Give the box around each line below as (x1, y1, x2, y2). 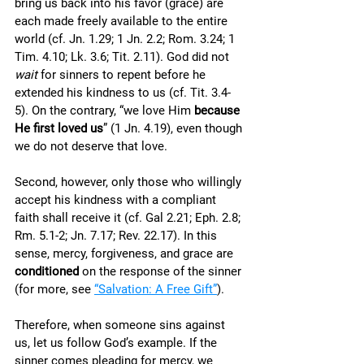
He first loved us (15, 121, 103, 136)
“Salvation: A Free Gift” (94, 282, 217, 297)
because (194, 103, 243, 118)
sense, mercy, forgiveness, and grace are (15, 246, 236, 261)
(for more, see (15, 282, 94, 297)
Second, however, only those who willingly (15, 175, 245, 189)
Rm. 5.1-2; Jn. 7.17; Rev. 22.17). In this (15, 228, 220, 243)
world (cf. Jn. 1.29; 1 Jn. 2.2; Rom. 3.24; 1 (15, 32, 238, 46)
